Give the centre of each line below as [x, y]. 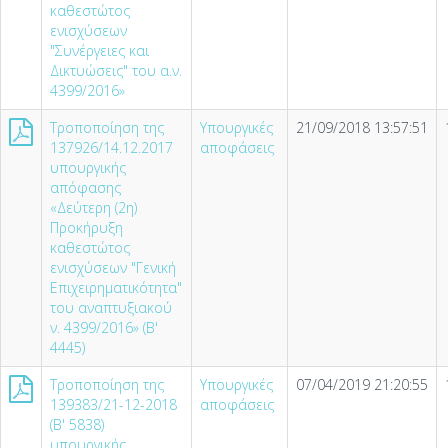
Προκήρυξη [86, 227]
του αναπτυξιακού [111, 307]
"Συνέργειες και [99, 50]
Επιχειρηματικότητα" [116, 287]
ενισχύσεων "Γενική [113, 267]
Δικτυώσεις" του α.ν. [116, 70]
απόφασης [85, 187]
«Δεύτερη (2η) [93, 207]
